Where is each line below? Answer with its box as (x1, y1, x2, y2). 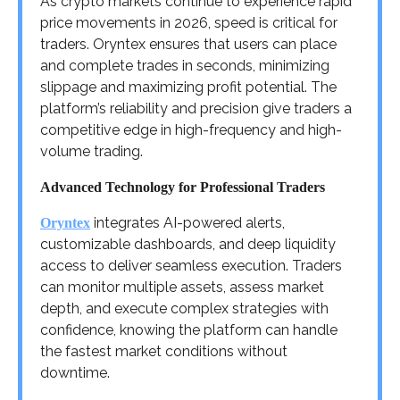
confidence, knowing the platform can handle (40, 321, 337, 338)
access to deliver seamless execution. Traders (40, 256, 342, 274)
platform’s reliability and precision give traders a (40, 99, 352, 117)
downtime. (40, 363, 110, 381)
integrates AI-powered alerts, (90, 213, 285, 231)
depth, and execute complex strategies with (40, 299, 329, 317)
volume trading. (40, 142, 143, 160)
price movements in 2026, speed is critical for (40, 13, 337, 31)
